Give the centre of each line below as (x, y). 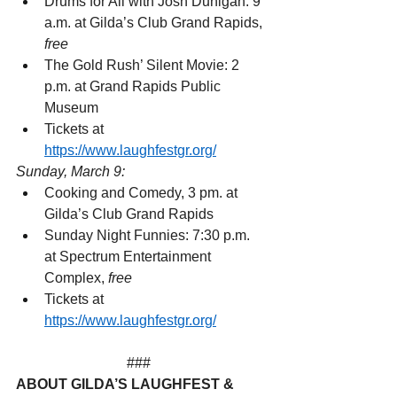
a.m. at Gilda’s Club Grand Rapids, (155, 23)
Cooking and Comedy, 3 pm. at (143, 193)
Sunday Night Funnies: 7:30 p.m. (149, 236)
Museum (71, 108)
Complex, (76, 278)
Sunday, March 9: (70, 172)
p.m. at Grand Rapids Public (134, 87)
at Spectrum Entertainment (129, 257)
